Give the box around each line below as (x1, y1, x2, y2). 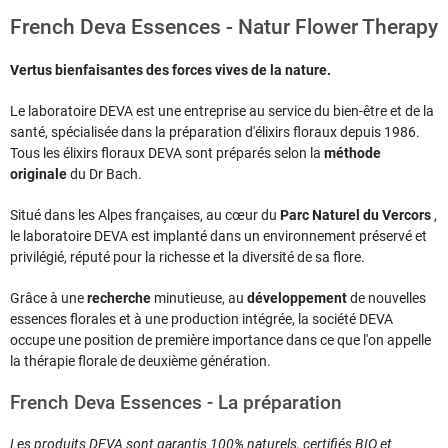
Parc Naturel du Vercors (280, 207, 431, 224)
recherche (87, 290, 151, 307)
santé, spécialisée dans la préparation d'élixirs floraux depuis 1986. (10, 124, 420, 141)
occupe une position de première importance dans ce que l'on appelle (10, 332, 431, 349)
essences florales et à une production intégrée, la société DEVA (10, 311, 393, 328)
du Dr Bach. (67, 166, 142, 183)
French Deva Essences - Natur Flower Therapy (10, 15, 438, 40)
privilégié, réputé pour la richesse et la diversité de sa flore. (10, 249, 365, 266)
